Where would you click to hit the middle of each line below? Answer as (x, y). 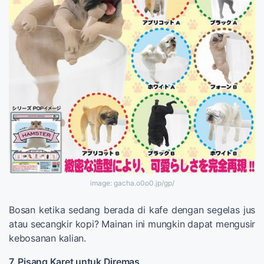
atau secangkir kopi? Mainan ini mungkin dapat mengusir (132, 224)
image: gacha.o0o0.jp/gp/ (132, 183)
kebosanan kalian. (47, 238)
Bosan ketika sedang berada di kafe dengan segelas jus (132, 210)
